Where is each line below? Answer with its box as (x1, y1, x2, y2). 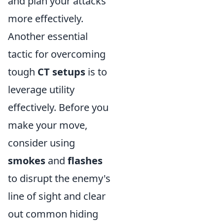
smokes (8, 154, 45, 167)
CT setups (37, 65, 85, 78)
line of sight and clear (8, 189, 106, 203)
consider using (8, 136, 75, 149)
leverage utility (8, 83, 74, 96)
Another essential (8, 30, 88, 43)
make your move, (8, 118, 87, 132)
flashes (68, 154, 103, 167)
